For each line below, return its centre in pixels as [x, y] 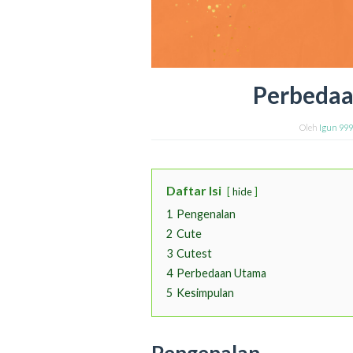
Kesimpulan [205, 293]
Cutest [194, 254]
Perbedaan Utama [221, 273]
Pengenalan [206, 214]
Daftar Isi [194, 191]
